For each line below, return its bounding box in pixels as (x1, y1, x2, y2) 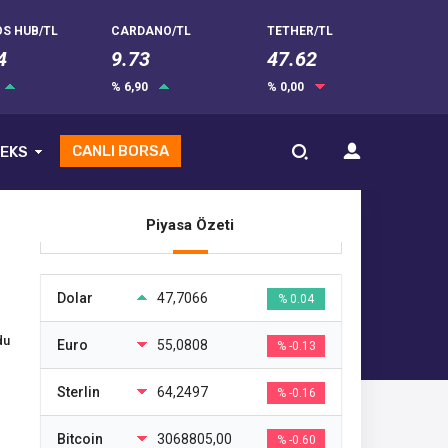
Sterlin (57, 384, 100, 400)
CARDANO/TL (110, 23, 191, 38)
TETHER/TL (267, 23, 334, 38)
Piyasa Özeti (146, 216, 234, 234)
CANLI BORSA (72, 142, 169, 160)
